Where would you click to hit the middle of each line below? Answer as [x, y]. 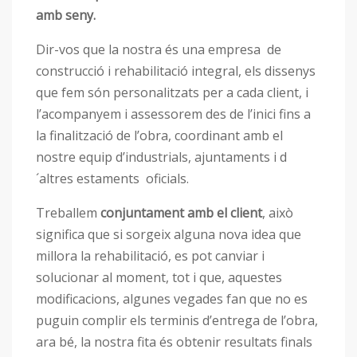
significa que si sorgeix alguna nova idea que [169, 234]
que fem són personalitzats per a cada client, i [172, 92]
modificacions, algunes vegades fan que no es [172, 298]
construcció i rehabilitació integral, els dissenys [176, 71]
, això [278, 212]
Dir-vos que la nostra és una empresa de [159, 49]
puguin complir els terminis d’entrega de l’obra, [177, 320]
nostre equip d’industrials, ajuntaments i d [161, 157]
